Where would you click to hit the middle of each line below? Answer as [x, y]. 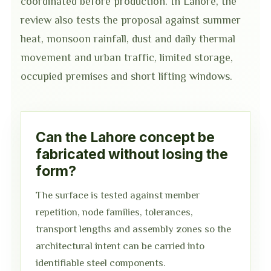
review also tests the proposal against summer [131, 20]
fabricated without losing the [132, 154]
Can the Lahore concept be [125, 137]
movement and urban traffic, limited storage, [127, 57]
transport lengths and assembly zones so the [133, 229]
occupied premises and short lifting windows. [126, 76]
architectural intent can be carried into [120, 246]
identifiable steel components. [101, 263]
